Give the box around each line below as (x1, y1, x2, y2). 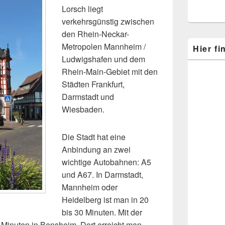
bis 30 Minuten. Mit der (62, 206, 142, 218)
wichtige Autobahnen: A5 (62, 156, 151, 168)
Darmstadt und (62, 90, 114, 102)
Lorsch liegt (62, 3, 103, 15)
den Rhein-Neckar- (62, 28, 129, 40)
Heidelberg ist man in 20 (62, 193, 149, 205)
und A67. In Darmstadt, (62, 168, 143, 180)
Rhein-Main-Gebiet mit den (62, 65, 158, 77)
